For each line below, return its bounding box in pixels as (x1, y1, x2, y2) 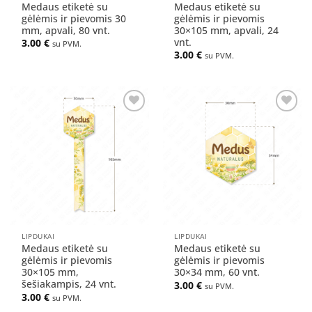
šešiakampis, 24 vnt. (22, 277, 117, 291)
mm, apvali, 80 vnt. (22, 23, 111, 37)
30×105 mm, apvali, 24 (174, 23, 279, 37)
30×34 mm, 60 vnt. (174, 265, 260, 279)
